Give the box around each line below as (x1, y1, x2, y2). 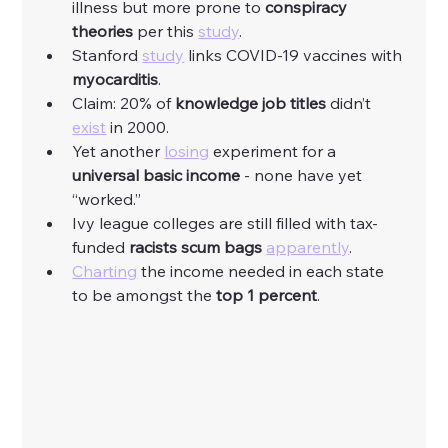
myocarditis (72, 69, 159, 90)
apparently (266, 237, 350, 258)
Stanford (72, 45, 143, 66)
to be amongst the (72, 285, 213, 306)
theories (72, 21, 134, 42)
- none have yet (240, 165, 367, 186)
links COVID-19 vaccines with (184, 45, 407, 66)
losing (164, 141, 210, 162)
